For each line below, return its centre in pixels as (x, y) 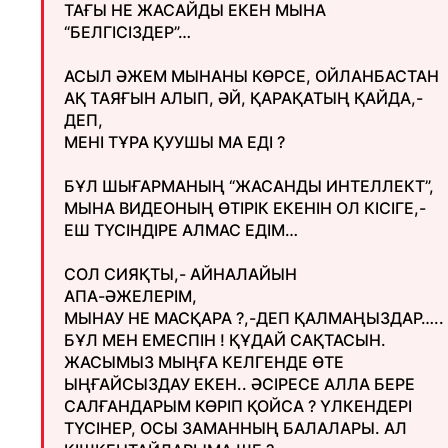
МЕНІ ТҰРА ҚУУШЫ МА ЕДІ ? (174, 142)
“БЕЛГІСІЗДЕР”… (127, 32)
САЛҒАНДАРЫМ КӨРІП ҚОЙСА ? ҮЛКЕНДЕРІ (238, 406)
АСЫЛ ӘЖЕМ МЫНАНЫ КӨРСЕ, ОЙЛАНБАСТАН (251, 76)
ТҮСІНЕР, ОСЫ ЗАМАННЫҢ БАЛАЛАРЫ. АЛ (235, 428)
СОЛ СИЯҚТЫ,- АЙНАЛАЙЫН (180, 274)
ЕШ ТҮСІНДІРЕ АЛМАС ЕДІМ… (181, 230)
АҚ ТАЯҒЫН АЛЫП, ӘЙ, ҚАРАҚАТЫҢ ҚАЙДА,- (243, 98)
